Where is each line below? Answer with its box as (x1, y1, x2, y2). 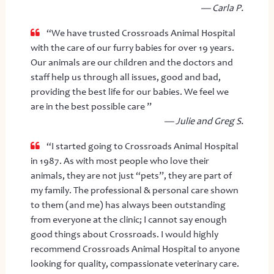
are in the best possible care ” (30, 100, 152, 112)
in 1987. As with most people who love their (30, 155, 209, 166)
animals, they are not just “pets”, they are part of (30, 169, 232, 181)
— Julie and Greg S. (164, 115, 244, 127)
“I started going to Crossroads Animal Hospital (44, 140, 239, 152)
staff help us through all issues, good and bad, (30, 71, 221, 83)
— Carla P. (201, 2, 244, 13)
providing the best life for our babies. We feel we (30, 86, 229, 97)
